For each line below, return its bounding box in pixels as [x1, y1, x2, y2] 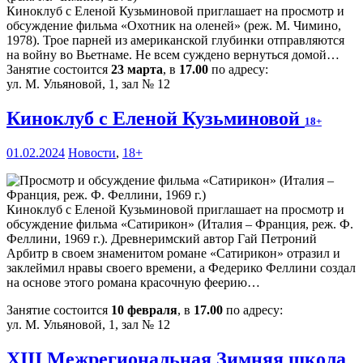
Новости [68, 146, 116, 160]
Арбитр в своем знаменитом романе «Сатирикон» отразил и [6, 246, 340, 261]
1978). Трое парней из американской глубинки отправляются [6, 33, 344, 48]
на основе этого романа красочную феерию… [6, 275, 260, 290]
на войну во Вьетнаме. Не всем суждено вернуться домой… [6, 48, 340, 62]
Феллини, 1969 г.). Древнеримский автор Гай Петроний [6, 232, 317, 246]
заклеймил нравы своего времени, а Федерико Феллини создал [6, 261, 356, 275]
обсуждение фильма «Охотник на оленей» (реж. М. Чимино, [6, 19, 341, 33]
